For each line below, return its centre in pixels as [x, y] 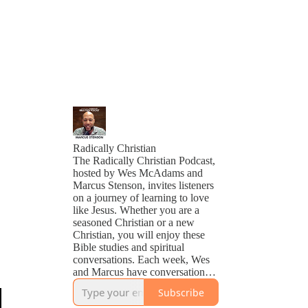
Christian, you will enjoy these [139, 235]
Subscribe [181, 292]
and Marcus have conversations [141, 272]
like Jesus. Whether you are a [136, 210]
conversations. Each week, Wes [141, 260]
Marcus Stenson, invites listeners [143, 185]
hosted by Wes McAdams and [138, 173]
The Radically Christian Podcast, [144, 161]
